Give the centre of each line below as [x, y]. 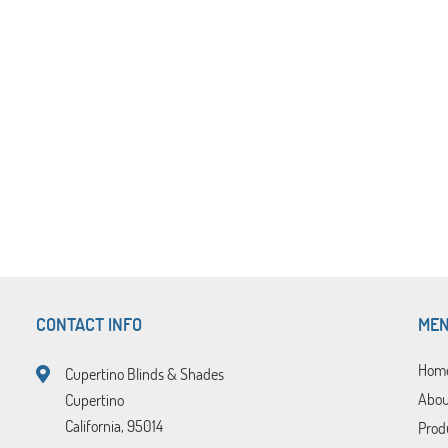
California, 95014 [113, 426]
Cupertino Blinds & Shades [144, 374]
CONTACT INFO [88, 324]
